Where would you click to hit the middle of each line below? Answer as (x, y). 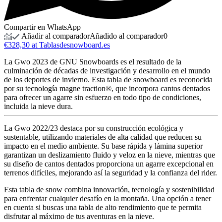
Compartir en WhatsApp (42, 27)
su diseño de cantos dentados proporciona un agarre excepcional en (109, 164)
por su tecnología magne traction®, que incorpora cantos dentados (107, 88)
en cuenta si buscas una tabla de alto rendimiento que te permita (103, 207)
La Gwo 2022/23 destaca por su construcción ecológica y (94, 128)
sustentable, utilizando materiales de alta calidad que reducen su (103, 137)
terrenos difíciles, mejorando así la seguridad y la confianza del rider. (111, 173)
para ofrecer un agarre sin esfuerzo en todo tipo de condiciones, (103, 97)
